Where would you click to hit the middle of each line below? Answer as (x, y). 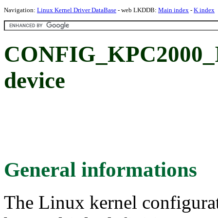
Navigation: (20, 10)
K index (204, 10)
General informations (100, 169)
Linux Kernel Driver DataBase (77, 10)
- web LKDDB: (137, 10)
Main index (173, 10)
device (35, 81)
